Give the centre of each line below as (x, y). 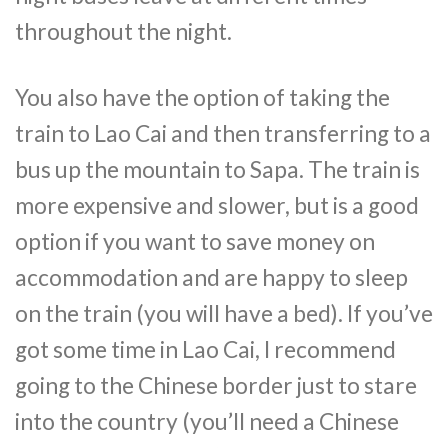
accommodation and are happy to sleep (211, 277)
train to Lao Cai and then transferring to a (223, 133)
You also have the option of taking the (202, 97)
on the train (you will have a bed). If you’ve (224, 313)
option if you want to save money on (195, 241)
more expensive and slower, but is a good (217, 205)
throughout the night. (123, 32)
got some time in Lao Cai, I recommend (205, 349)
